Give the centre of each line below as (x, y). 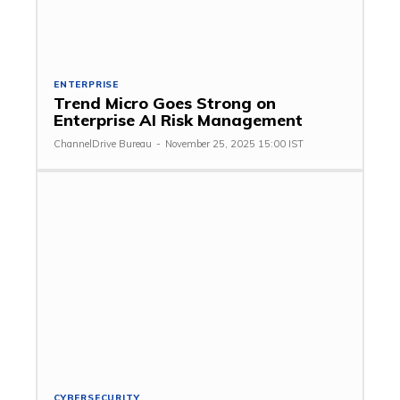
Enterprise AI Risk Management (178, 120)
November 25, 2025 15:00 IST (234, 143)
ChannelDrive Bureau (103, 143)
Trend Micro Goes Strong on (165, 103)
